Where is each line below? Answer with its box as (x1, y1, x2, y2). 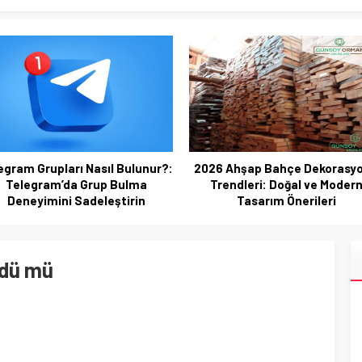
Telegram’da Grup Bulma (5, 177, 147, 192)
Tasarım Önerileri (236, 193, 336, 208)
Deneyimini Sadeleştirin (6, 193, 145, 208)
